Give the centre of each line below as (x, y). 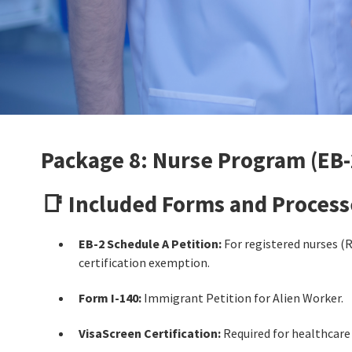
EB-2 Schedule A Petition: (150, 243)
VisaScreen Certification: (150, 333)
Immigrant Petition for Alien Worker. (242, 297)
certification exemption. (144, 262)
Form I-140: (110, 297)
